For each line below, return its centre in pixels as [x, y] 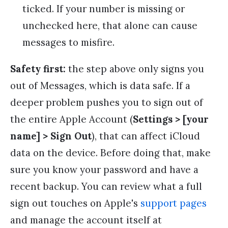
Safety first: [38, 68]
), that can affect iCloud [146, 136]
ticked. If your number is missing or [104, 8]
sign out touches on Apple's [75, 203]
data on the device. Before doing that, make [110, 152]
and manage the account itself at [86, 220]
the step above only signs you [135, 68]
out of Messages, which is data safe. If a [100, 85]
